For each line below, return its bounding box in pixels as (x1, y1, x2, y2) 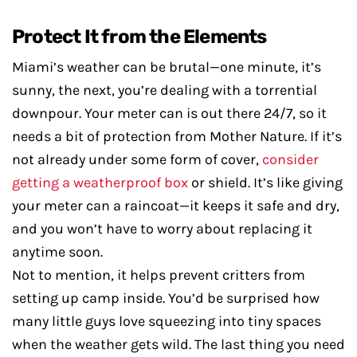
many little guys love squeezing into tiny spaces (12, 312, 321, 330)
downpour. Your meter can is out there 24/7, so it (12, 104, 327, 122)
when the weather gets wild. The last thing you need (12, 335, 345, 353)
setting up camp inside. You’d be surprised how (12, 289, 320, 307)
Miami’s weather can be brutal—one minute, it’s (12, 58, 321, 76)
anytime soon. (12, 243, 103, 261)
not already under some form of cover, (12, 151, 262, 168)
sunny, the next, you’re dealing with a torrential (12, 81, 317, 99)
